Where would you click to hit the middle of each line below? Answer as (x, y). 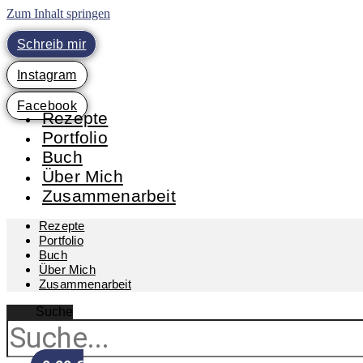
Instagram (47, 75)
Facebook (47, 106)
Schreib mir (52, 44)
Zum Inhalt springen (58, 13)
